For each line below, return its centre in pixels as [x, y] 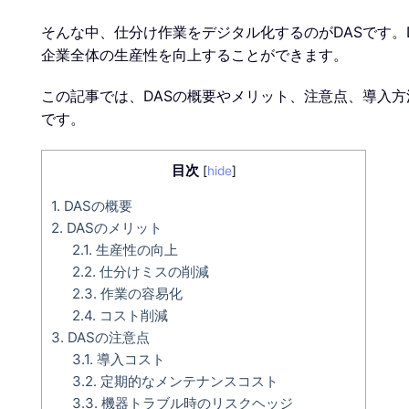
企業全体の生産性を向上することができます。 [194, 54]
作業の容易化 [139, 294]
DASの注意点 [107, 338]
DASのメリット [113, 228]
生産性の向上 [135, 250]
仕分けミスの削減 [152, 272]
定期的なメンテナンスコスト [187, 382]
